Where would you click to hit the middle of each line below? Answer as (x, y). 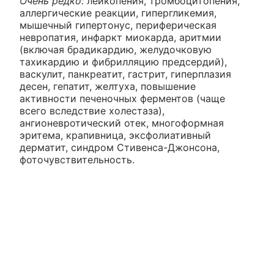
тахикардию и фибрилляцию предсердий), (123, 62)
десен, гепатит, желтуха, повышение (108, 87)
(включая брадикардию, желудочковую (116, 50)
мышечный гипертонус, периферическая (118, 25)
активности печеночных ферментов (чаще (122, 99)
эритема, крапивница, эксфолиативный (115, 135)
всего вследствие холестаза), (92, 111)
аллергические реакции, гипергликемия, (118, 13)
